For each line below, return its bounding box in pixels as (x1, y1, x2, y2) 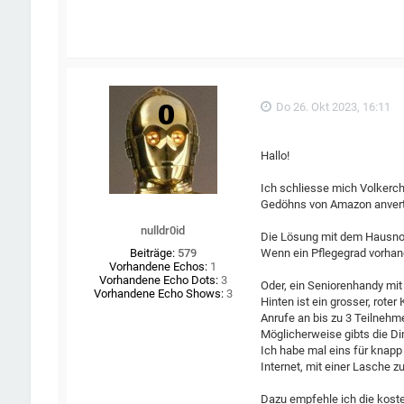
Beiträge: (129, 246, 175, 261)
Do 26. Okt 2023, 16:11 (273, 100, 391, 115)
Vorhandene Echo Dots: (98, 273, 218, 288)
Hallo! (261, 149, 290, 163)
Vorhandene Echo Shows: (93, 287, 224, 301)
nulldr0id (141, 224, 186, 238)
